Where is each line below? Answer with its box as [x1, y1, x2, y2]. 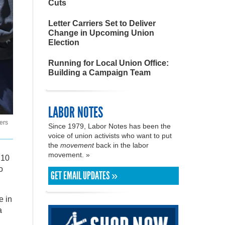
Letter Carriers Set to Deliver [48, 19, 156, 28]
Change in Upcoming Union [48, 29, 154, 37]
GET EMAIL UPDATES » [51, 169, 118, 182]
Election [48, 38, 79, 47]
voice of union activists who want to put [48, 132, 172, 140]
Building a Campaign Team [48, 68, 151, 77]
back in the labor [94, 141, 149, 149]
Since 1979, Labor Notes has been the [48, 122, 171, 130]
